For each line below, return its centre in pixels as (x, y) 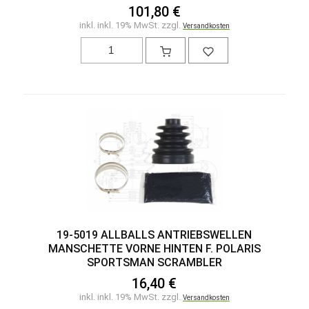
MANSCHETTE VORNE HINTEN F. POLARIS (154, 248)
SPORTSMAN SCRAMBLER (154, 262)
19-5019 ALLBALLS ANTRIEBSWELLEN (154, 235)
